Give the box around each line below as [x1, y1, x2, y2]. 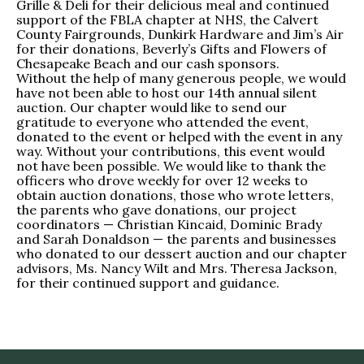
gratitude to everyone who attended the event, [16, 114, 309, 131]
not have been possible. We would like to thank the [16, 158, 326, 175]
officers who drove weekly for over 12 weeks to [16, 172, 308, 189]
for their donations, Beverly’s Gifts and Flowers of [16, 41, 327, 58]
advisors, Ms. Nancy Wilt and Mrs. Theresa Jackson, [16, 260, 337, 277]
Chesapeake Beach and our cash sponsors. [16, 55, 279, 72]
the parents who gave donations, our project [16, 201, 297, 219]
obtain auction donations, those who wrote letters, [16, 187, 334, 204]
